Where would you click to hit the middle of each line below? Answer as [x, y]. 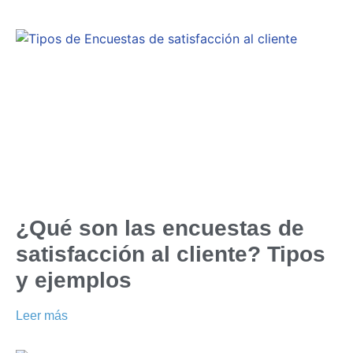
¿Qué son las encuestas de [160, 228]
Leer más [42, 315]
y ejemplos [74, 280]
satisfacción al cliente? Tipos [171, 254]
